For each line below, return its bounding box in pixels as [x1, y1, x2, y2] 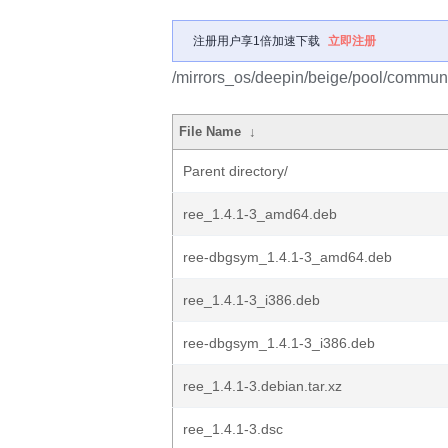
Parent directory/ [183, 163, 288, 179]
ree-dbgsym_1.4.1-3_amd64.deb [183, 249, 392, 265]
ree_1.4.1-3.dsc [183, 421, 283, 437]
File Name [179, 124, 242, 139]
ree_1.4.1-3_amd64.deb [183, 206, 337, 222]
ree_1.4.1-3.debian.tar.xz [183, 378, 342, 394]
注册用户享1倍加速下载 [193, 34, 320, 48]
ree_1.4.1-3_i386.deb [183, 292, 320, 308]
